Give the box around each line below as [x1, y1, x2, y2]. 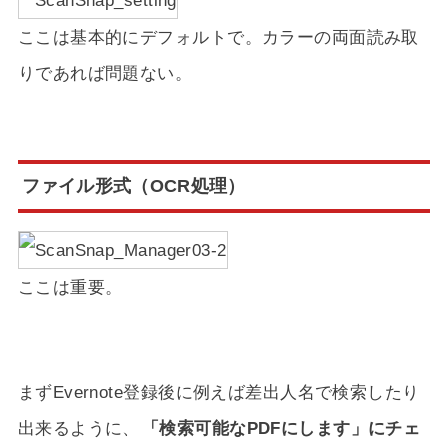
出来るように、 [17, 418, 140, 439]
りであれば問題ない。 [17, 62, 193, 83]
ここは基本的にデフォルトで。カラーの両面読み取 [17, 26, 419, 47]
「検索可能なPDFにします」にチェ [141, 418, 421, 439]
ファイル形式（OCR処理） [21, 175, 246, 196]
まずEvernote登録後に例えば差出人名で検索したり [17, 382, 420, 403]
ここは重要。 [17, 277, 123, 298]
